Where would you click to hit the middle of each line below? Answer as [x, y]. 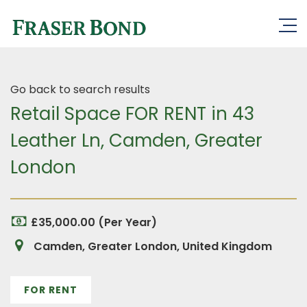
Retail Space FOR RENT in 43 [132, 114]
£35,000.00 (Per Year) [94, 222]
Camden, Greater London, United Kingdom [151, 246]
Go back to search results [80, 89]
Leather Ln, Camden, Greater [136, 140]
